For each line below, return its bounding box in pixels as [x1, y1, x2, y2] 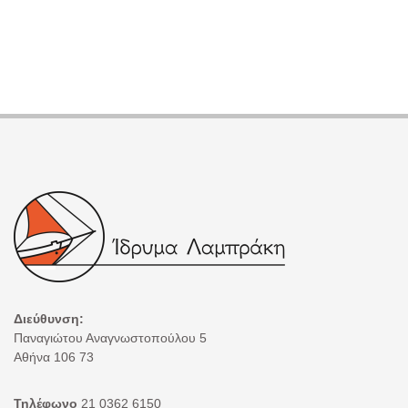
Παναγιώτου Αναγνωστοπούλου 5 [14, 330, 207, 345]
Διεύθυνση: [14, 311, 84, 326]
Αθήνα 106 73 [14, 349, 94, 364]
